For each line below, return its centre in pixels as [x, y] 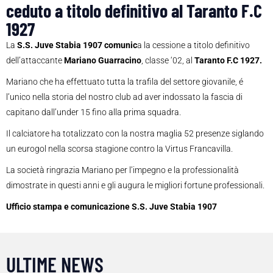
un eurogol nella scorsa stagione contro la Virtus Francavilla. [119, 149]
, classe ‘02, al [168, 61]
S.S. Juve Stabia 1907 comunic [77, 45]
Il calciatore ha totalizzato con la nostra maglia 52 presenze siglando [135, 134]
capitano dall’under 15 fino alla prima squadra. [94, 112]
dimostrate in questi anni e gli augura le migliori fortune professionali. [135, 186]
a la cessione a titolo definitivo [193, 45]
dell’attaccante [35, 61]
